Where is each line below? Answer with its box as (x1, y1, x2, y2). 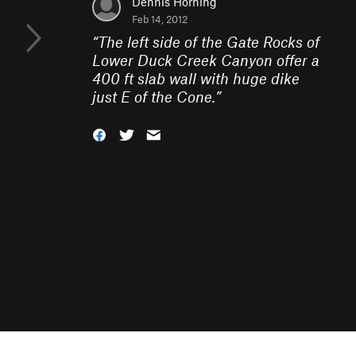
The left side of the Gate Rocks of (98, 33, 319, 51)
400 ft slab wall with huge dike (92, 69, 300, 87)
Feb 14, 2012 (132, 13, 188, 25)
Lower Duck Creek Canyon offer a (92, 51, 319, 69)
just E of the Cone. (92, 87, 215, 106)
